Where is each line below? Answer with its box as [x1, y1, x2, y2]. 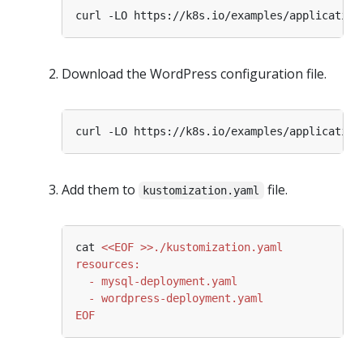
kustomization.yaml [143, 183, 260, 197]
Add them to [62, 180, 139, 199]
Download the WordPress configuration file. [62, 64, 327, 83]
